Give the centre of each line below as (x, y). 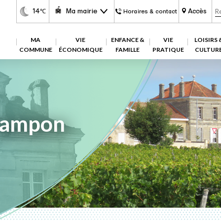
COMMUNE (36, 50)
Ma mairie (82, 11)
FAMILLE (127, 50)
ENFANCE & (127, 40)
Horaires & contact (150, 11)
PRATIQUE (168, 50)
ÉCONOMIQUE (80, 50)
